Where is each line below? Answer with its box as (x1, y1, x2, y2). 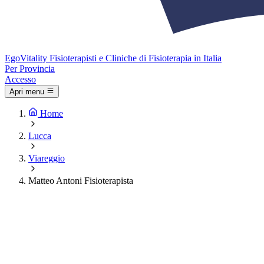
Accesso (5, 74, 36, 84)
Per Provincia (5, 64, 55, 74)
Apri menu (9, 87, 44, 97)
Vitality (20, 53, 47, 63)
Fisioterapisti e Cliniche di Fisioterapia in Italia (49, 53, 222, 63)
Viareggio (28, 153, 65, 164)
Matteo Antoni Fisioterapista (28, 176, 133, 186)
